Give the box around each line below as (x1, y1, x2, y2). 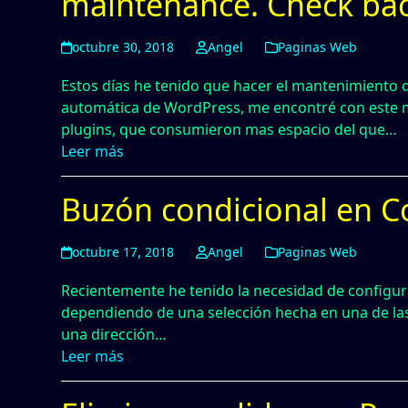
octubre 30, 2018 (72, 38, 175, 56)
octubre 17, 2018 (72, 243, 175, 260)
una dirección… (61, 324, 168, 344)
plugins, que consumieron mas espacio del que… (61, 119, 398, 139)
